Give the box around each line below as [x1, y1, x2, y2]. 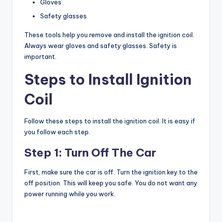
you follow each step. [24, 127, 90, 136]
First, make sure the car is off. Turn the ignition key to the [24, 167, 198, 176]
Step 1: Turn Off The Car [24, 145, 156, 160]
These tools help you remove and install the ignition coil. [24, 30, 194, 39]
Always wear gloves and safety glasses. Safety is [24, 41, 177, 50]
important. [24, 52, 56, 60]
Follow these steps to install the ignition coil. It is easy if [24, 116, 195, 125]
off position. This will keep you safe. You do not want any [24, 178, 197, 187]
